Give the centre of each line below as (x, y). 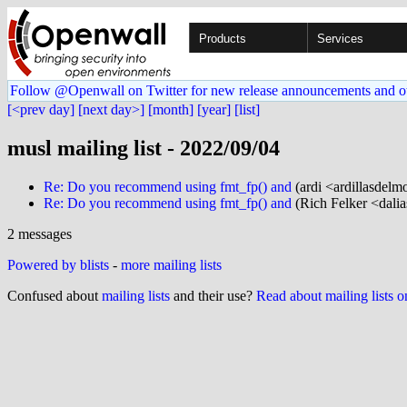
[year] (214, 109)
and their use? (213, 295)
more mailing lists (171, 264)
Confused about (55, 295)
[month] (171, 109)
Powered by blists (58, 264)
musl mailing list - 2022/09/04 (144, 148)
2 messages (40, 233)
